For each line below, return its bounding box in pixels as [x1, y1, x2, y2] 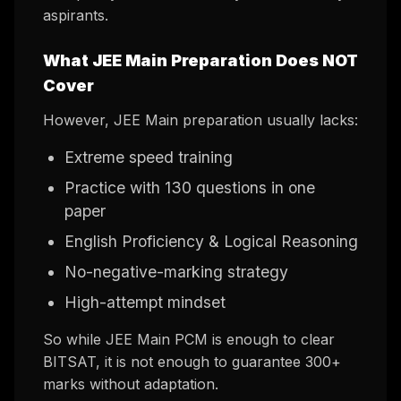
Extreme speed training [64, 148, 233, 167]
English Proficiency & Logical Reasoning [64, 232, 358, 252]
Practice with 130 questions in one [64, 178, 315, 198]
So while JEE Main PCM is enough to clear [43, 330, 335, 349]
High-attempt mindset [64, 293, 226, 312]
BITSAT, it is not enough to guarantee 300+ [43, 353, 341, 371]
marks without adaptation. [43, 375, 218, 394]
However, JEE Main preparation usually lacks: [43, 111, 358, 130]
